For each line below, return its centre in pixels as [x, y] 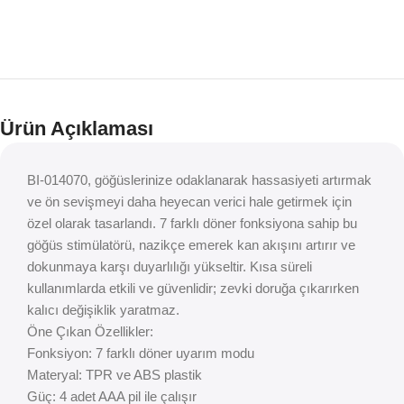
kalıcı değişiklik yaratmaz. [103, 310]
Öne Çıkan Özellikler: [90, 332]
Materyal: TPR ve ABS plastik [115, 375]
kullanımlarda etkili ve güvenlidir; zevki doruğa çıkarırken [193, 289]
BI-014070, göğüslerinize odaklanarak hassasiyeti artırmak [199, 180]
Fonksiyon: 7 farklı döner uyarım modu [141, 353]
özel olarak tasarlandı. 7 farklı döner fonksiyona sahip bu [192, 224]
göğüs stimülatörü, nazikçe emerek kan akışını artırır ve [191, 245]
